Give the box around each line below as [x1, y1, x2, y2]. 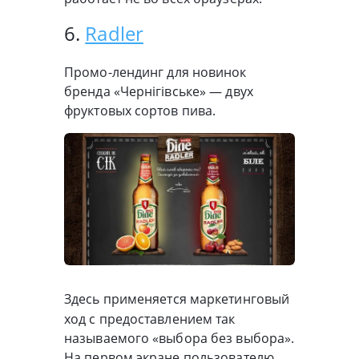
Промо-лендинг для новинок [64, 63, 247, 82]
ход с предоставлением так [64, 309, 236, 328]
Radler [85, 20, 143, 47]
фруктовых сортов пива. [64, 102, 216, 120]
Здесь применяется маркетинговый [64, 289, 290, 308]
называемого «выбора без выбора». [64, 329, 295, 347]
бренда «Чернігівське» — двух [64, 83, 253, 101]
